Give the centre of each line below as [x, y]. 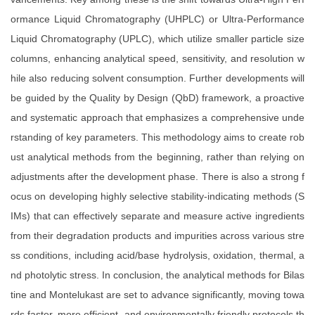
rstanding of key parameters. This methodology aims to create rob [157, 137]
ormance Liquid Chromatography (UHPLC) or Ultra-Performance [157, 19]
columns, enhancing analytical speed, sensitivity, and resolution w [157, 59]
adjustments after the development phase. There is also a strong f [157, 177]
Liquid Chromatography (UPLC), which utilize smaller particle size [157, 39]
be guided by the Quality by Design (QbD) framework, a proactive [157, 98]
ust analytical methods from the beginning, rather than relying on [157, 157]
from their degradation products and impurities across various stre [157, 236]
